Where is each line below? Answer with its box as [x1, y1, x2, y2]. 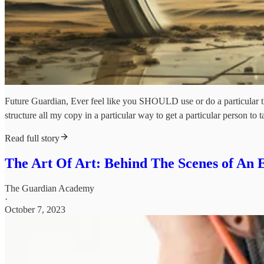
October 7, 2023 [5, 204, 65, 215]
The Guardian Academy [5, 183, 94, 194]
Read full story [5, 133, 60, 144]
